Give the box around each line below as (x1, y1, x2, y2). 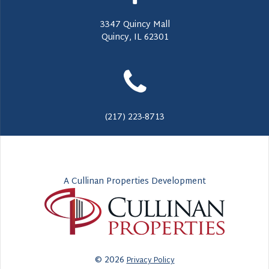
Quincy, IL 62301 (101, 30, 169, 45)
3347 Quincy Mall (100, 17, 170, 32)
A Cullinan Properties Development (63, 174, 206, 189)
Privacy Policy (126, 254, 175, 267)
